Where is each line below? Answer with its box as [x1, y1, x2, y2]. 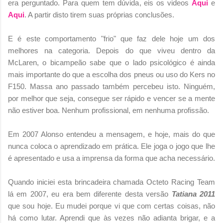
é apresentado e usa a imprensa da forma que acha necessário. [8, 153, 215, 162]
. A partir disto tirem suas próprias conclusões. [24, 10, 174, 19]
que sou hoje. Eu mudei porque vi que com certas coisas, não [8, 201, 215, 210]
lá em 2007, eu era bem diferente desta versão [8, 189, 172, 198]
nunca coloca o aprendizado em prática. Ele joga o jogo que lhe [8, 141, 215, 150]
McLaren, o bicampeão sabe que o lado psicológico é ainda [8, 58, 215, 67]
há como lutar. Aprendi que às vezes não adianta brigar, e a [8, 213, 215, 222]
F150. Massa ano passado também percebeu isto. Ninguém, [8, 82, 215, 91]
